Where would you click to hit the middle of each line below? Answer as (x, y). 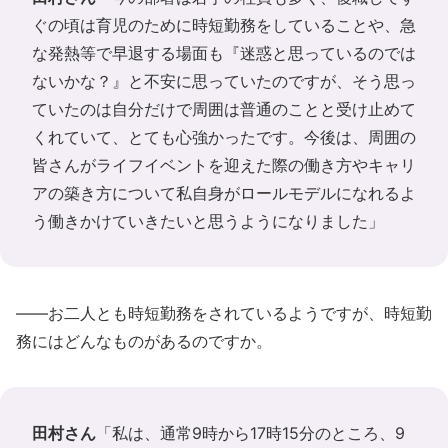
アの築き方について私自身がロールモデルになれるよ (224, 192)
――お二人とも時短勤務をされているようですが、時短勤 (224, 312)
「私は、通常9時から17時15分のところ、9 (250, 432)
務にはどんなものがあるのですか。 (144, 340)
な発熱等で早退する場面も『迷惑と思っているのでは (224, 52)
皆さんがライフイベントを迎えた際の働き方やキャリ (224, 164)
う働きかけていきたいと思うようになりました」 (208, 220)
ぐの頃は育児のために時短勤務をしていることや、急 (224, 24)
